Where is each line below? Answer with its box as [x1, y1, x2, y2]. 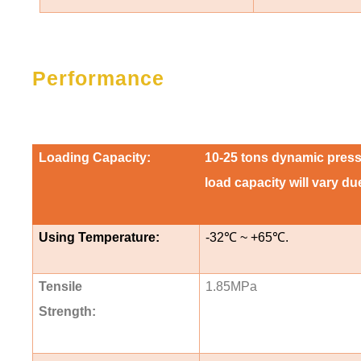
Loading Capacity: [38, 150, 151, 164]
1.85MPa [205, 279, 257, 293]
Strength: [38, 304, 96, 318]
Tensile [38, 279, 82, 293]
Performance [32, 66, 164, 89]
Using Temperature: [38, 230, 160, 244]
